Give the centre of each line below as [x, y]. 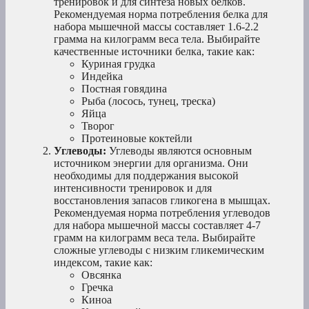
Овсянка [101, 275]
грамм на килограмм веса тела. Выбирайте [154, 238]
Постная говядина [124, 89]
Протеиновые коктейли [137, 139]
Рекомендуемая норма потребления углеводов [162, 213]
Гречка [97, 288]
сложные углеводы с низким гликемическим [159, 250]
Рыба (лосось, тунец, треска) [148, 101]
